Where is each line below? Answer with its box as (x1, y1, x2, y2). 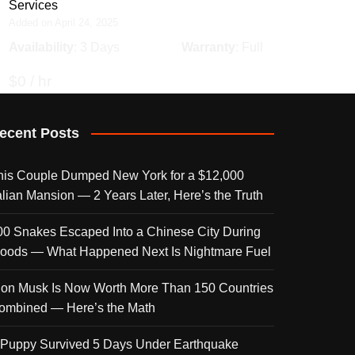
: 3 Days (73, 40, 120, 54)
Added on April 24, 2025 (8, 16, 118, 29)
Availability (8, 40, 74, 54)
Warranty (181, 40, 236, 54)
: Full (235, 40, 264, 54)
